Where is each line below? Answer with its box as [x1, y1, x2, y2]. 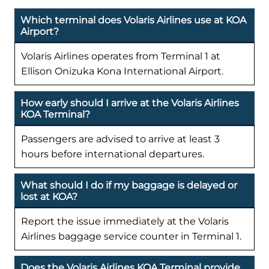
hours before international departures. [21, 148, 204, 160]
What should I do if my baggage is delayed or [20, 179, 237, 191]
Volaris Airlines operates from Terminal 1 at [21, 50, 220, 62]
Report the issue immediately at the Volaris [21, 215, 229, 227]
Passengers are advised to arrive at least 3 [21, 133, 220, 145]
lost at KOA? [20, 190, 77, 202]
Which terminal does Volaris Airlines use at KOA [20, 14, 246, 26]
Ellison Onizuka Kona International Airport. [21, 65, 223, 77]
